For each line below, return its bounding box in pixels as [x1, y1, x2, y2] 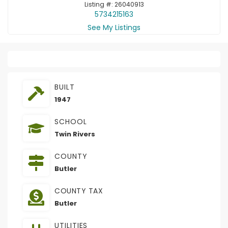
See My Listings [88, 22, 140, 33]
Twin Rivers [54, 129, 95, 139]
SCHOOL [54, 116, 87, 127]
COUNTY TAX [54, 185, 103, 196]
